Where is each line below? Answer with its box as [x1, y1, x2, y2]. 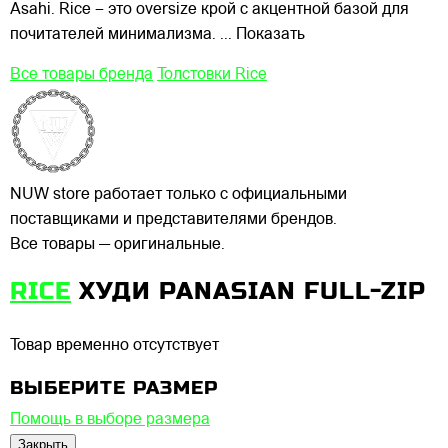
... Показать [220, 27, 305, 44]
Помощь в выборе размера [10, 411, 210, 428]
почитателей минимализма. [10, 27, 216, 44]
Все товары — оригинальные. [10, 237, 225, 254]
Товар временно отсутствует [10, 338, 219, 355]
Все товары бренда [10, 67, 153, 84]
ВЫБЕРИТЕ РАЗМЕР [10, 376, 218, 398]
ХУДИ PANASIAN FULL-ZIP [79, 277, 426, 306]
